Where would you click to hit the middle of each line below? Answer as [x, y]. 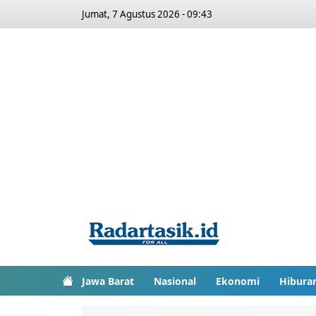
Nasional [175, 281]
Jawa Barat [108, 281]
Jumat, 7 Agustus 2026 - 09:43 [147, 14]
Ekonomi [238, 281]
